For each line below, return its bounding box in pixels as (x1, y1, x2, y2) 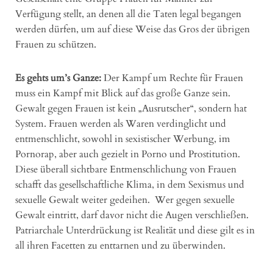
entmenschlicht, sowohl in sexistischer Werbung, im (15, 132, 230, 146)
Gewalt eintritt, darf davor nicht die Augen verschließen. (15, 208, 249, 222)
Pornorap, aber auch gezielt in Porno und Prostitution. (15, 147, 240, 161)
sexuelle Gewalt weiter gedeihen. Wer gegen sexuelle (15, 193, 235, 207)
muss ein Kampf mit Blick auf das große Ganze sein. (15, 86, 230, 100)
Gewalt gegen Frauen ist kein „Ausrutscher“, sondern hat (15, 101, 247, 115)
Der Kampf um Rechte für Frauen (101, 71, 243, 85)
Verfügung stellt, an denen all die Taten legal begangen (15, 7, 241, 21)
